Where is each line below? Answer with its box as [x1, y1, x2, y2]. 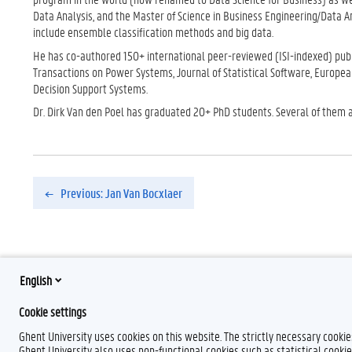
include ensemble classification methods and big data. [33, 24, 273, 40]
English [20, 271, 52, 288]
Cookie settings [19, 303, 86, 320]
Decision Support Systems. [33, 79, 148, 97]
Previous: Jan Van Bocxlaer [58, 185, 182, 201]
